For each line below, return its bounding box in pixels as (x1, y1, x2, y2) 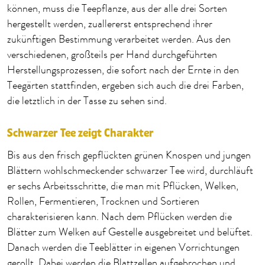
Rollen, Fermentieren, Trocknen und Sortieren (7, 195, 199, 209)
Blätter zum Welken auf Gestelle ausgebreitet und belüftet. (7, 225, 253, 240)
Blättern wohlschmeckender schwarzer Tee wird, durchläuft (7, 164, 253, 178)
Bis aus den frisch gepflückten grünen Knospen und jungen (7, 148, 251, 163)
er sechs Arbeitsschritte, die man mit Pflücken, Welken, (7, 179, 238, 193)
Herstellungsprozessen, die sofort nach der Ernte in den (7, 63, 239, 77)
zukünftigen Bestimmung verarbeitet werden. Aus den (7, 33, 231, 47)
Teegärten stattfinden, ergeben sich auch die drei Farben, (7, 79, 244, 93)
